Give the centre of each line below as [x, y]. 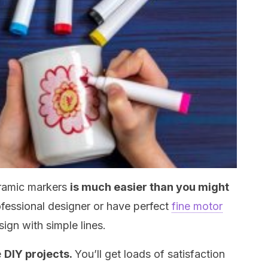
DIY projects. [39, 254]
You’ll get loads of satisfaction [150, 254]
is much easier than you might [150, 187]
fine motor [197, 206]
